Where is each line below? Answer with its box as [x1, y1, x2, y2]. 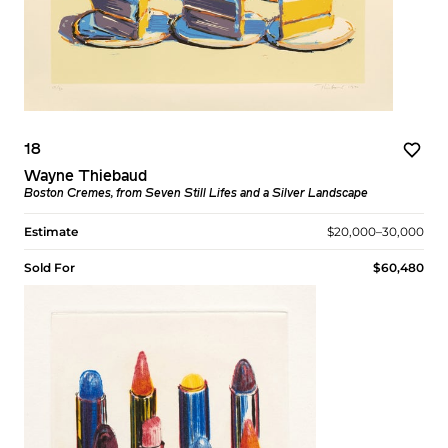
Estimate [24, 224, 78, 240]
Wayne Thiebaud [24, 169, 147, 186]
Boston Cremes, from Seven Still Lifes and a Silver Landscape [24, 188, 368, 201]
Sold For [24, 260, 75, 276]
